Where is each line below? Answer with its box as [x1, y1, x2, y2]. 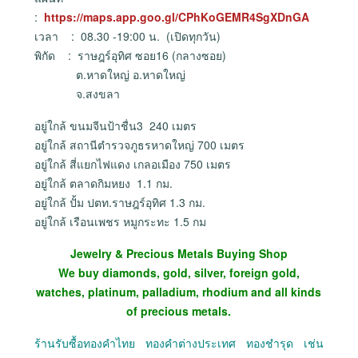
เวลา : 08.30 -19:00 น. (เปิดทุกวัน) [34, 28, 221, 45]
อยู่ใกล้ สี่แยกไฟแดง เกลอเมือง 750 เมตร [34, 156, 231, 173]
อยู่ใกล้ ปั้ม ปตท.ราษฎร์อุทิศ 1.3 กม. [34, 194, 205, 211]
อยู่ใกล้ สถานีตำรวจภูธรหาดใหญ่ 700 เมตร [34, 137, 245, 153]
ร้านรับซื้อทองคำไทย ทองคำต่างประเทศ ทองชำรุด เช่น [34, 335, 324, 352]
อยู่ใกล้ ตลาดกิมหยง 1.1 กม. [34, 175, 173, 192]
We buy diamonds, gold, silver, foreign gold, [58, 265, 300, 281]
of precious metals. [126, 303, 232, 320]
